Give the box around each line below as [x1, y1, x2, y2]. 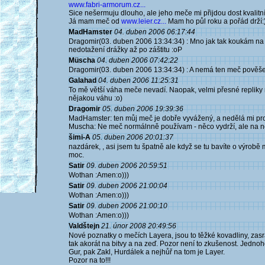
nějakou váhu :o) [69, 94, 122, 102]
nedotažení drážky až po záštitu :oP [69, 46, 182, 54]
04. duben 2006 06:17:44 [114, 28, 195, 36]
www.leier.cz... [121, 17, 166, 25]
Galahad [69, 76, 96, 85]
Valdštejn [69, 222, 99, 230]
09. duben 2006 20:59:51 [86, 161, 167, 170]
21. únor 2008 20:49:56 [101, 222, 176, 230]
